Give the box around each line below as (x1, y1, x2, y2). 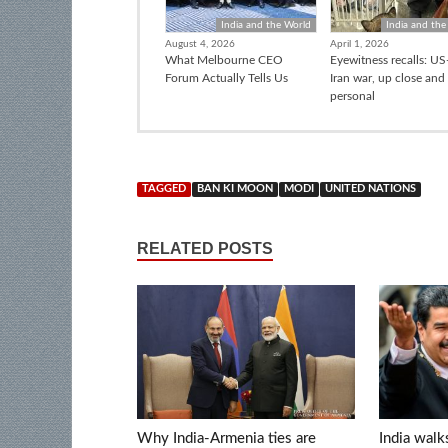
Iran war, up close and (329, 71, 445, 84)
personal (329, 89, 375, 102)
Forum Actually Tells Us (165, 71, 288, 84)
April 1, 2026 (329, 38, 389, 49)
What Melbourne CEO (165, 53, 283, 66)
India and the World (220, 19, 311, 30)
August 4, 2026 (165, 38, 235, 49)
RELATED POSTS (137, 239, 273, 257)
